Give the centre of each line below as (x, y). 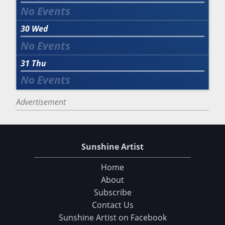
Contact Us (113, 205)
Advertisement (41, 102)
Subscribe (113, 192)
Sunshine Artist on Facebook (113, 217)
